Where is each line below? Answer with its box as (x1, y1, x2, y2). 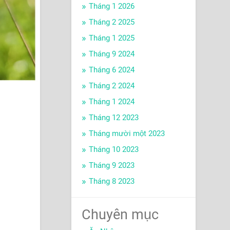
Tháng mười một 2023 (88, 129, 165, 139)
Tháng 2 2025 (88, 17, 135, 27)
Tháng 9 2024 (88, 49, 135, 59)
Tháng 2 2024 (88, 81, 135, 91)
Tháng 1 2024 (88, 97, 135, 107)
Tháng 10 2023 (88, 145, 139, 155)
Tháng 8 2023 (88, 177, 135, 186)
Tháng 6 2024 (88, 65, 135, 75)
